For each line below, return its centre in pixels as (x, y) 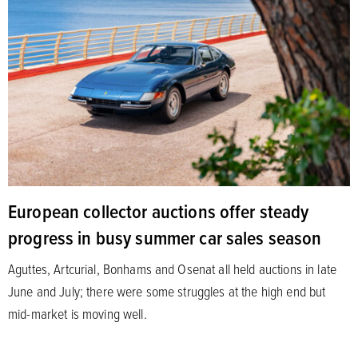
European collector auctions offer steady (159, 211)
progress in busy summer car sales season (165, 237)
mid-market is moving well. (78, 313)
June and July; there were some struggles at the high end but (167, 290)
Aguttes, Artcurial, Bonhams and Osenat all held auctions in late (172, 268)
